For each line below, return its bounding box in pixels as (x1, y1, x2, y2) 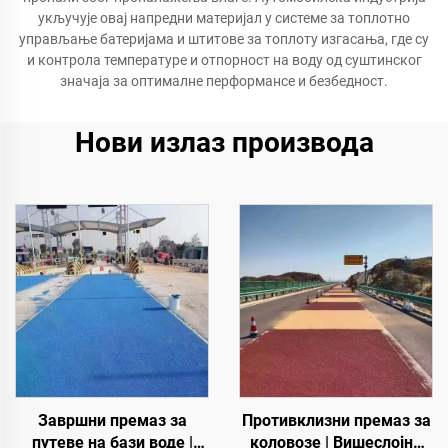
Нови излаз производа (74, 126, 374, 159)
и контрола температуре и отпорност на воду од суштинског (26, 52, 422, 68)
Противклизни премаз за (241, 411, 431, 430)
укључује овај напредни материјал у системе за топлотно (38, 10, 410, 26)
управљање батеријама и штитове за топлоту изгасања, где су (19, 31, 429, 47)
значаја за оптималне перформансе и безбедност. (60, 73, 388, 89)
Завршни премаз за (37, 411, 187, 430)
